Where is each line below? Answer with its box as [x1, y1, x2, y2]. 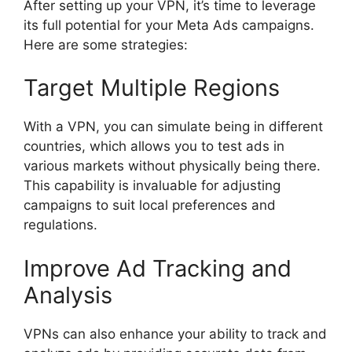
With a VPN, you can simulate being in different [24, 119, 323, 135]
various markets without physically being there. [24, 158, 321, 174]
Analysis [24, 280, 112, 309]
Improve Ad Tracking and [24, 254, 291, 282]
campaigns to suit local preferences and [24, 197, 276, 214]
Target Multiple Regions [24, 74, 280, 102]
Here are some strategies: [24, 36, 188, 53]
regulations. [24, 217, 97, 233]
